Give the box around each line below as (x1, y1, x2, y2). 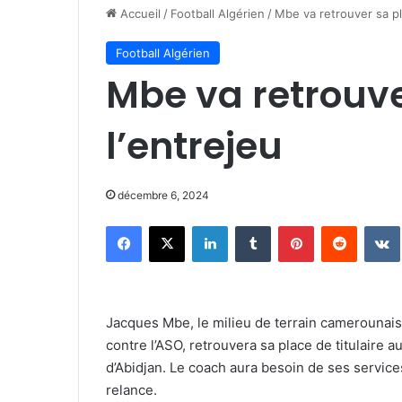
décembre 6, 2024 (118, 188, 209, 202)
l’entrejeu (106, 120, 283, 171)
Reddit (356, 218, 392, 232)
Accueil (117, 6, 161, 21)
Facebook (141, 218, 196, 232)
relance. (106, 381, 157, 398)
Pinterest (313, 218, 364, 232)
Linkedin (227, 218, 274, 232)
